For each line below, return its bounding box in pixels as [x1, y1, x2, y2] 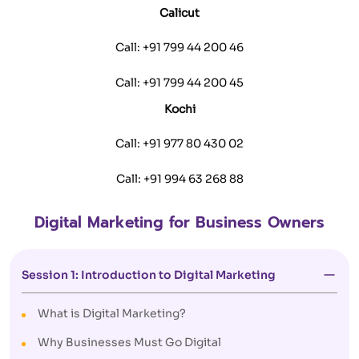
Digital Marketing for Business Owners [34, 211, 325, 234]
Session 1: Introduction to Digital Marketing [22, 268, 276, 282]
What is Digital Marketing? [38, 306, 186, 321]
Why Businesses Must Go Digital [38, 335, 221, 349]
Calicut [159, 6, 200, 20]
